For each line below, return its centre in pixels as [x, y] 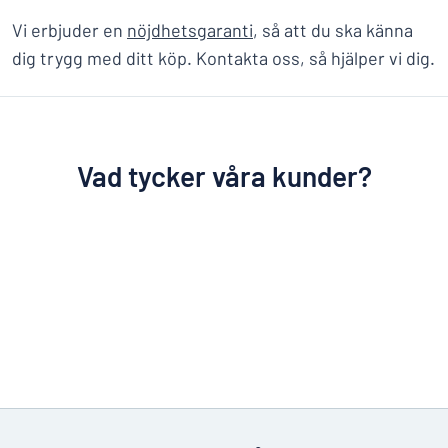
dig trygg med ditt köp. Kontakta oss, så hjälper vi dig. [223, 58]
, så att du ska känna [333, 30]
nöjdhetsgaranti [190, 30]
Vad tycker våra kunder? [224, 176]
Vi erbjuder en [69, 30]
